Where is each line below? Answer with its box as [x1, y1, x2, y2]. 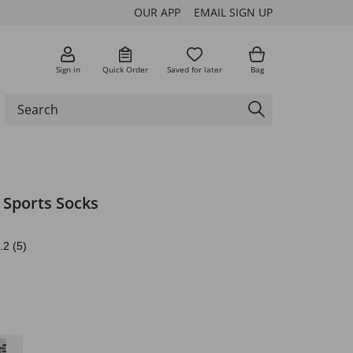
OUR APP [134, 5, 180, 20]
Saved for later [167, 63, 222, 75]
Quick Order [102, 63, 148, 75]
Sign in [55, 63, 80, 75]
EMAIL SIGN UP [194, 5, 273, 20]
